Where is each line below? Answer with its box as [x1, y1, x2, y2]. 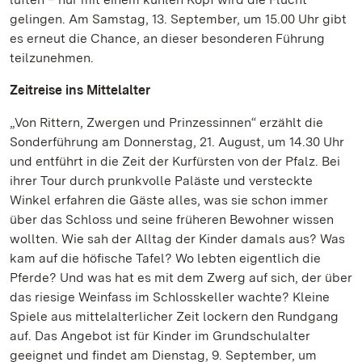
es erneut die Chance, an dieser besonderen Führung [10, 31, 325, 46]
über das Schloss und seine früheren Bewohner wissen [10, 212, 334, 227]
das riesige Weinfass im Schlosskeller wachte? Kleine [10, 289, 330, 305]
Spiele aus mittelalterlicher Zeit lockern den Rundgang [10, 309, 339, 324]
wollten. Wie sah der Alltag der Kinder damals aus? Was [10, 231, 345, 246]
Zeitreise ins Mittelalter [10, 82, 150, 98]
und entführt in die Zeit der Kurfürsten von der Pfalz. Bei [10, 154, 340, 169]
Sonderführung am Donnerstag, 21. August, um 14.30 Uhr [10, 134, 344, 149]
